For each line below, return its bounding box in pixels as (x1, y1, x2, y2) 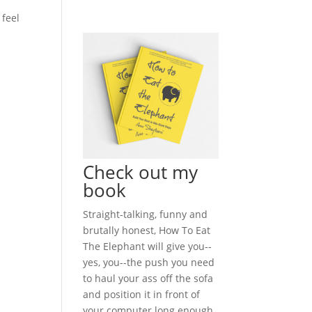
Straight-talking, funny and (83, 207, 208, 221)
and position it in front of (83, 287, 201, 301)
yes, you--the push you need (83, 255, 215, 269)
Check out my (83, 159, 198, 185)
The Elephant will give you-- (83, 239, 212, 253)
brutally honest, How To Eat (83, 223, 211, 237)
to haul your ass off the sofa (83, 271, 214, 285)
